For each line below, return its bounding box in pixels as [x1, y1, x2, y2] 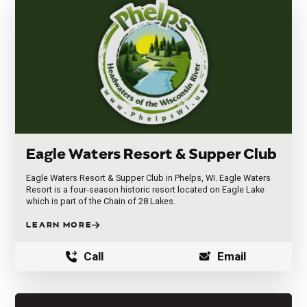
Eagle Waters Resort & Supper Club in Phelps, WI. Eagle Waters [26, 172, 271, 183]
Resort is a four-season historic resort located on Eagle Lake [26, 184, 265, 195]
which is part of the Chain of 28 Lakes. [26, 195, 176, 206]
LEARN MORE [26, 220, 93, 230]
